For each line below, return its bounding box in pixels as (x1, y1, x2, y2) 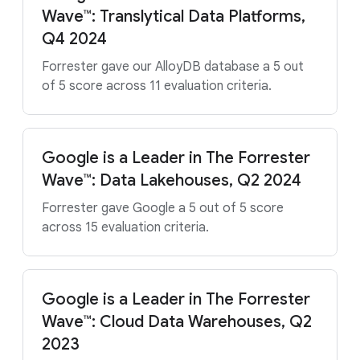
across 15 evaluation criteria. (42, 219, 209, 235)
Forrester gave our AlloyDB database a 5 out (42, 59, 304, 75)
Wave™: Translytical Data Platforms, (42, 6, 305, 27)
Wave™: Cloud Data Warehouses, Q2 (42, 312, 312, 332)
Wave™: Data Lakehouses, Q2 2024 (42, 170, 301, 190)
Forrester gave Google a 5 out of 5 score (42, 200, 284, 216)
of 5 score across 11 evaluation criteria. (42, 78, 272, 94)
